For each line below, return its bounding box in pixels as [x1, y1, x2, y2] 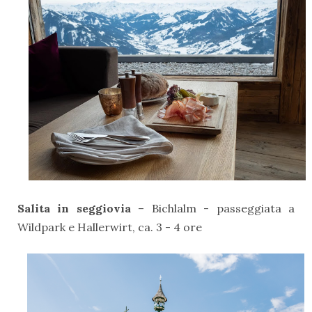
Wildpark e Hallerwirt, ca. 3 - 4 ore [17, 220, 202, 235]
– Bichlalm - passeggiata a [138, 201, 295, 216]
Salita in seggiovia [17, 201, 139, 216]
